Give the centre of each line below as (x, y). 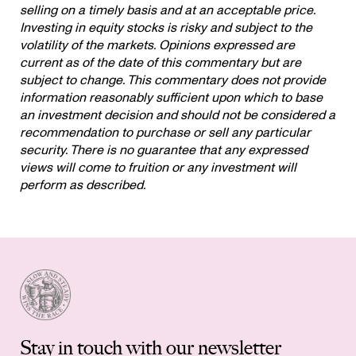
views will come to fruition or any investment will (158, 167)
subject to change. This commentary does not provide (173, 80)
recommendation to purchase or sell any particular (165, 132)
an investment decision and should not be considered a (178, 115)
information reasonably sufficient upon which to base (171, 97)
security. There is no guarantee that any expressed (164, 150)
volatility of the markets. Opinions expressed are (157, 45)
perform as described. (83, 185)
